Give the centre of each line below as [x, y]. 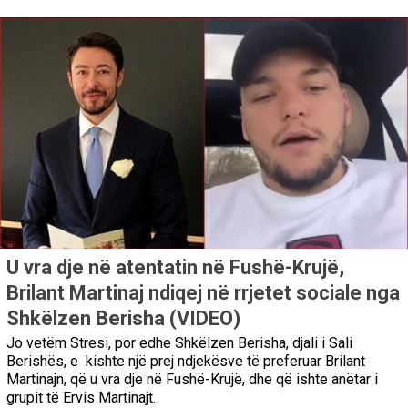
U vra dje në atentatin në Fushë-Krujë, [175, 267]
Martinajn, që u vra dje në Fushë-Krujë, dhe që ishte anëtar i [192, 379]
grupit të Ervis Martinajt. [81, 397]
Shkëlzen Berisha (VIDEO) [123, 318]
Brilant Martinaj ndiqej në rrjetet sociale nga [203, 292]
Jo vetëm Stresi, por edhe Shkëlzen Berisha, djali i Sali [179, 342]
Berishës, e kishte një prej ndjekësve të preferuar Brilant [186, 361]
